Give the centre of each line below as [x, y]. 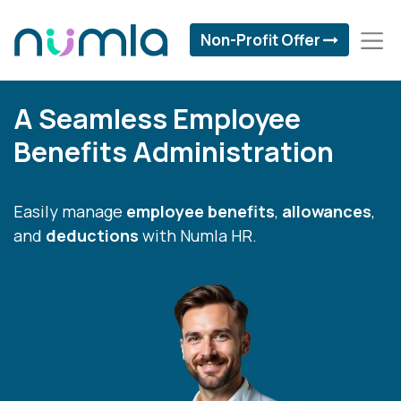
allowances [327, 211]
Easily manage [70, 211]
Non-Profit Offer [260, 40]
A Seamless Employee [157, 118]
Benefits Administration [174, 151]
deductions [92, 235]
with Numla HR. [198, 235]
